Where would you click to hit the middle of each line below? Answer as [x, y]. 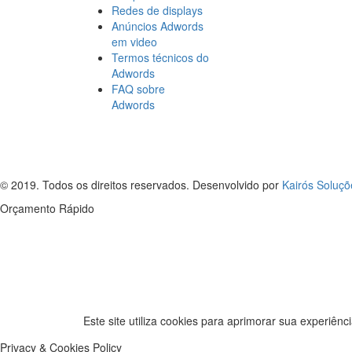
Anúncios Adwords [158, 26]
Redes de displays [157, 10]
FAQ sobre [138, 88]
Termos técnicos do [160, 57]
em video [134, 41]
